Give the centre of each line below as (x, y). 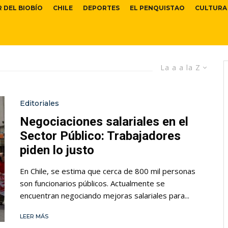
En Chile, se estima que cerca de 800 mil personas (108, 171)
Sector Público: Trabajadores (100, 136)
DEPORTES (101, 8)
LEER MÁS (34, 216)
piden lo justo (57, 150)
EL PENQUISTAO (157, 8)
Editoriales (39, 103)
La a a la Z (180, 68)
